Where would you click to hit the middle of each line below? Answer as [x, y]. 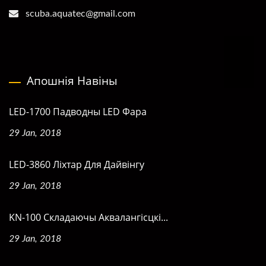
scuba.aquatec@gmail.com [80, 13]
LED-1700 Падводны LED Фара [78, 111]
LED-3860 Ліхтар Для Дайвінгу [77, 164]
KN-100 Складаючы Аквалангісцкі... [88, 217]
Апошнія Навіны [72, 80]
